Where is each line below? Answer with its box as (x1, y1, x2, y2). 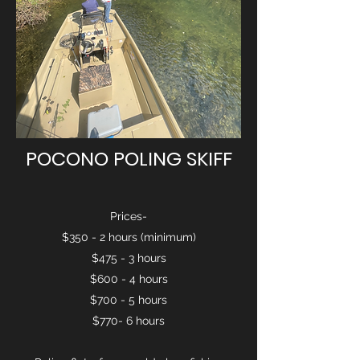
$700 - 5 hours (90, 293, 167, 306)
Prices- (110, 210, 147, 223)
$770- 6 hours (92, 314, 165, 327)
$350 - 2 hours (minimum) (61, 231, 196, 243)
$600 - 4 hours (89, 272, 168, 285)
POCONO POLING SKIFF (25, 145, 232, 172)
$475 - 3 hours (91, 252, 166, 264)
